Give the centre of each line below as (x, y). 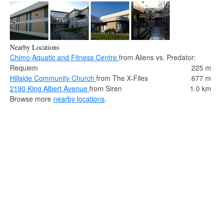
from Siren (106, 88)
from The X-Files (122, 78)
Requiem (24, 67)
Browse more (32, 98)
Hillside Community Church (53, 78)
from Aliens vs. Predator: (157, 57)
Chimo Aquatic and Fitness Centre (64, 57)
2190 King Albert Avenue (50, 88)
